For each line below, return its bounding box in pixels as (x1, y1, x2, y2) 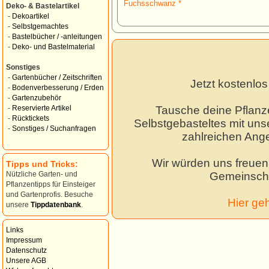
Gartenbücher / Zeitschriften (12, 74, 102, 81)
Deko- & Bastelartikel (6, 2, 79, 10)
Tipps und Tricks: (6, 159, 78, 169)
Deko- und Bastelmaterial (12, 43, 95, 50)
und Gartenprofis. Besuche (6, 191, 93, 198)
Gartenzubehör (12, 94, 61, 101)
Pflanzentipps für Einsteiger (6, 181, 95, 188)
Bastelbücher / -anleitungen (12, 33, 102, 40)
